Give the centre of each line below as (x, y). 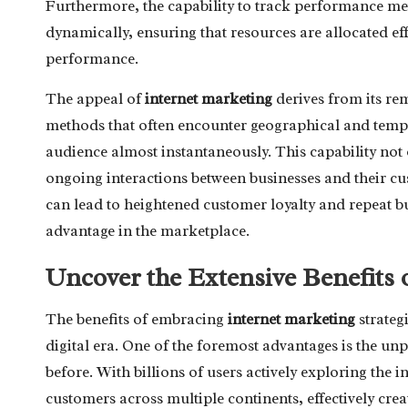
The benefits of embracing (137, 319)
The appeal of (95, 98)
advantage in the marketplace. (148, 230)
